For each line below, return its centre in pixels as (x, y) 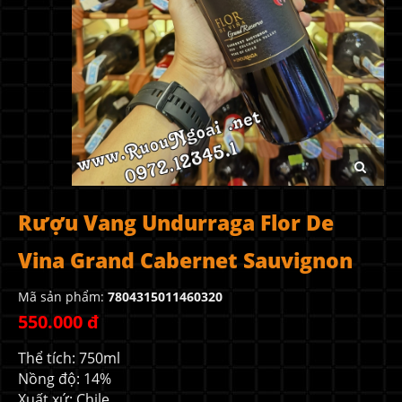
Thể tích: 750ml (69, 358)
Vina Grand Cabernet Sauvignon (185, 260)
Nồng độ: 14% (65, 378)
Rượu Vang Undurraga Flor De (176, 222)
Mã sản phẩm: (63, 296)
